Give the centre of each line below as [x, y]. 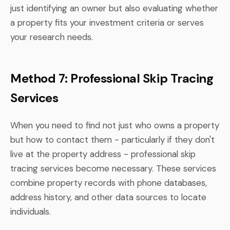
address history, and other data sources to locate [108, 197]
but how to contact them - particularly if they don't [112, 139]
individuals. [31, 211]
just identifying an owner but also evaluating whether [114, 8]
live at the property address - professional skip [103, 154]
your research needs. [52, 37]
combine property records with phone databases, [109, 183]
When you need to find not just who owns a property [115, 125]
